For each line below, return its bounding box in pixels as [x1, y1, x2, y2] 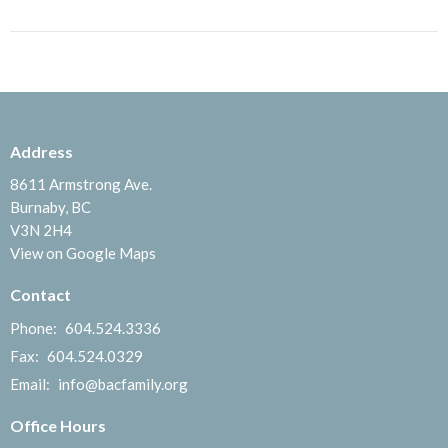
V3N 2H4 [10, 221, 72, 240]
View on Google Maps [10, 244, 156, 263]
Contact [10, 285, 71, 305]
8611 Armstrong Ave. [10, 175, 152, 194]
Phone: [10, 318, 60, 337]
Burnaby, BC [10, 198, 91, 217]
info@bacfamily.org [58, 374, 188, 393]
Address [10, 141, 73, 161]
